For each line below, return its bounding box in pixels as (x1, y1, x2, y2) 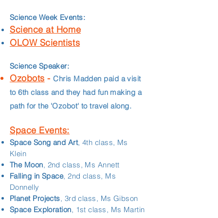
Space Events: (10, 125, 70, 136)
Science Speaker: (10, 61, 70, 71)
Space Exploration (10, 205, 72, 214)
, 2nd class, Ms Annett (43, 160, 120, 169)
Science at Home (10, 24, 81, 35)
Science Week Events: (10, 13, 85, 22)
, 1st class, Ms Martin (71, 205, 145, 214)
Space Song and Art (10, 138, 78, 147)
